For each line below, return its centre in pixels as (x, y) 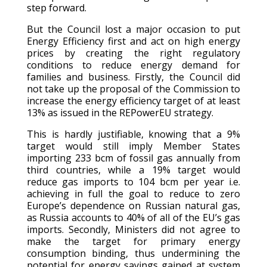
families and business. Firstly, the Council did (133, 77)
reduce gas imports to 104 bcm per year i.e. (133, 181)
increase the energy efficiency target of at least (133, 100)
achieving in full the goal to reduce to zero (133, 193)
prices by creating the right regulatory (133, 53)
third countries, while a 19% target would (133, 170)
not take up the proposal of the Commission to (133, 89)
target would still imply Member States (133, 146)
